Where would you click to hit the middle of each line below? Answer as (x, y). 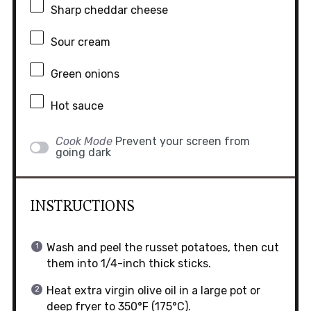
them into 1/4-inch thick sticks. (128, 264)
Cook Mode (84, 142)
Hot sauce (77, 106)
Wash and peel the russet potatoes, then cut (162, 248)
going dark (83, 153)
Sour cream (80, 42)
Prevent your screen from (182, 142)
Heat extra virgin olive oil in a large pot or (153, 291)
